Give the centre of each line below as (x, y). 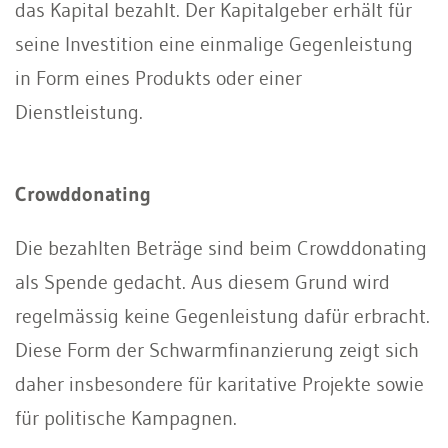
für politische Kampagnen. (126, 417)
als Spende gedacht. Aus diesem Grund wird (202, 281)
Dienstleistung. (79, 111)
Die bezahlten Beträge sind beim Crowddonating (221, 247)
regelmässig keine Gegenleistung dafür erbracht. (222, 315)
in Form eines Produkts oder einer (158, 77)
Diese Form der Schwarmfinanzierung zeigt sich (217, 349)
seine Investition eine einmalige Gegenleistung (214, 43)
